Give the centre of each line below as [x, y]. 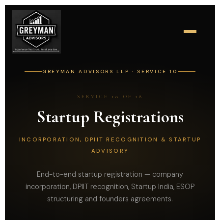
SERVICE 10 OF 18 [110, 96]
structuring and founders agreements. [110, 199]
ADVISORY [110, 151]
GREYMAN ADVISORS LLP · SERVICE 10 [110, 71]
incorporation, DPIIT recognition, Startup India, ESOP [110, 187]
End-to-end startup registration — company [110, 175]
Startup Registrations [110, 117]
